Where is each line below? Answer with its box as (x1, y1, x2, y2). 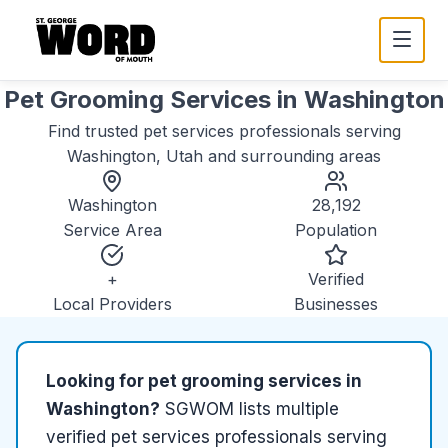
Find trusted (47, 121, 143, 141)
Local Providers (52, 294, 172, 314)
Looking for (46, 371, 148, 391)
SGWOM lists (165, 399, 276, 419)
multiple (276, 399, 339, 419)
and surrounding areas (203, 146, 381, 166)
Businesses (294, 294, 378, 314)
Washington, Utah (67, 146, 203, 166)
